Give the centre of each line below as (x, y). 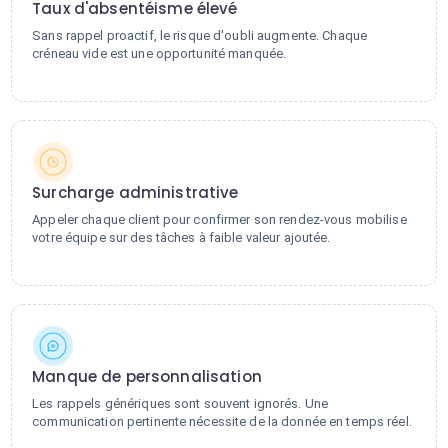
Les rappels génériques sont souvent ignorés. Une (180, 403)
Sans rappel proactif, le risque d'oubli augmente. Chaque (200, 35)
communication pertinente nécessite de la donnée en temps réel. (222, 421)
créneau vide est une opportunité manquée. (159, 53)
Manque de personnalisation (147, 376)
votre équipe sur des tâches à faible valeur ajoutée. (181, 237)
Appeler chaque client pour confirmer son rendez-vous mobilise (219, 219)
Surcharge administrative (135, 192)
